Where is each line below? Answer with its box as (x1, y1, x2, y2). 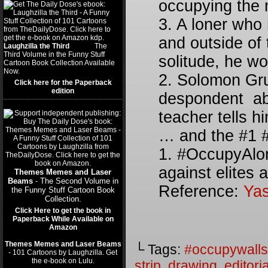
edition (51, 87, 74, 95)
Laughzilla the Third (4, 42, 69, 50)
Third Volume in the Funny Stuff (4, 50, 105, 59)
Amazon (48, 223, 77, 232)
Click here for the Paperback (14, 78, 112, 87)
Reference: (159, 182, 243, 200)
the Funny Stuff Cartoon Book (11, 185, 115, 194)
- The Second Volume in (32, 176, 118, 185)
